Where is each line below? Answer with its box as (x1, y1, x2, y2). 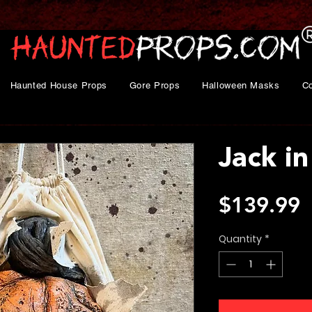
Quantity (219, 232, 262, 247)
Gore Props (129, 80, 180, 91)
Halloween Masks (201, 80, 280, 91)
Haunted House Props (10, 80, 107, 91)
